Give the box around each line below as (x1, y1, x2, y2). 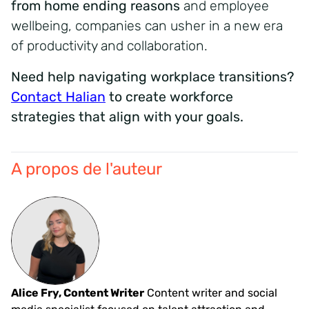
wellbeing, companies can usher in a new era (11, 17, 283, 34)
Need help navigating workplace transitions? (11, 68, 294, 85)
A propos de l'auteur (11, 159, 162, 179)
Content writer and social (144, 286, 277, 299)
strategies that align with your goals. (11, 108, 243, 125)
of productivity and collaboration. (11, 37, 208, 54)
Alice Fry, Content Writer (11, 286, 144, 299)
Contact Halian (11, 88, 106, 105)
